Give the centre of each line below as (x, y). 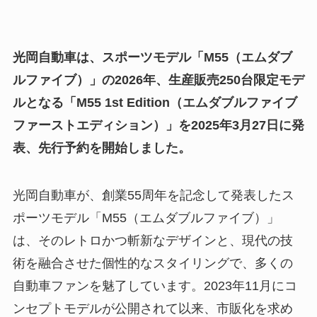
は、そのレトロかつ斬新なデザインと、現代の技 (152, 241)
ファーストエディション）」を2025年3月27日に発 (158, 125)
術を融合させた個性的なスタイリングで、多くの (152, 264)
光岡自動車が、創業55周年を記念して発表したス (153, 196)
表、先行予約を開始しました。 (102, 148)
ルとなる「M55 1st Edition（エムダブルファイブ (155, 102)
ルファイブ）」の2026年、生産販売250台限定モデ (158, 80)
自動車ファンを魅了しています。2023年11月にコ (155, 286)
